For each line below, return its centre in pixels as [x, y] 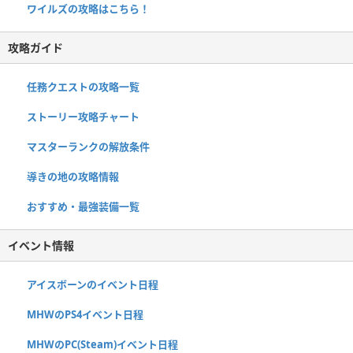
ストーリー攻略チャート [83, 117]
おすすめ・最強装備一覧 [83, 207]
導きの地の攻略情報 [73, 177]
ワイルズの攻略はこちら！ [88, 9]
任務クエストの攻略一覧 [83, 87]
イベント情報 [41, 246]
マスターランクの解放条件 [88, 147]
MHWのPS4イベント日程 [85, 315]
